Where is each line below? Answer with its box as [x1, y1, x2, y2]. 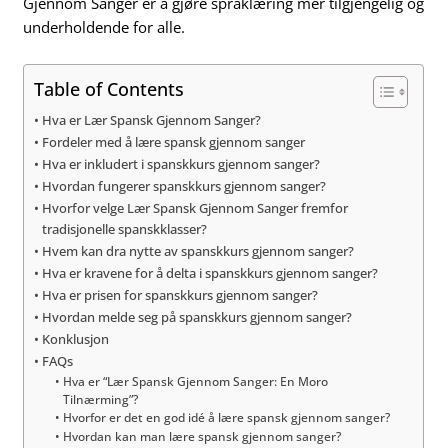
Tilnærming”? [62, 391, 138, 408]
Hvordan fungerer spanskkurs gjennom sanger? [42, 177, 327, 196]
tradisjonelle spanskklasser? [42, 220, 208, 239]
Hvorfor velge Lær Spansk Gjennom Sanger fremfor [42, 199, 349, 218]
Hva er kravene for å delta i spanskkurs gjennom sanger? [42, 264, 379, 283]
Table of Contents [34, 76, 185, 101]
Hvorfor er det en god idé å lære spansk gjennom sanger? [62, 409, 390, 426]
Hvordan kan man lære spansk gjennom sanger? [62, 428, 341, 445]
